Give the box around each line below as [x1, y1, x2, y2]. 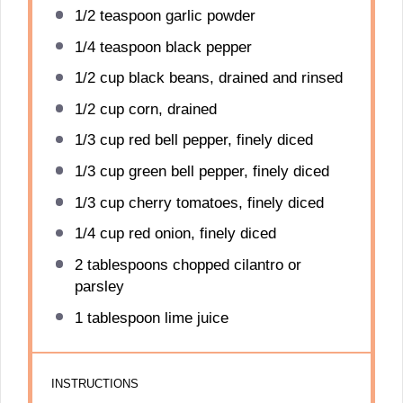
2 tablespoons [74, 255, 168, 273]
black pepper [160, 38, 252, 56]
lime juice [159, 309, 228, 327]
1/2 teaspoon [74, 6, 161, 24]
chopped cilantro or [167, 255, 301, 273]
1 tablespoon [74, 309, 160, 327]
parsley [74, 277, 124, 295]
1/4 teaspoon [74, 38, 161, 56]
